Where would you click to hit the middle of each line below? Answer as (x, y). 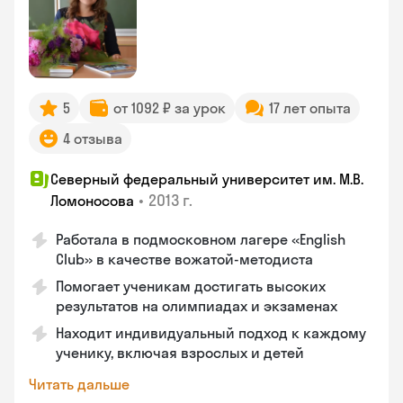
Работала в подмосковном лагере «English (201, 239)
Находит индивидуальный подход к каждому (211, 333)
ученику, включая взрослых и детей (180, 353)
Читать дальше (79, 384)
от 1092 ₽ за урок (170, 108)
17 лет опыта (310, 108)
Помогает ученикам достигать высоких (191, 286)
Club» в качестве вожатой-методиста (184, 259)
